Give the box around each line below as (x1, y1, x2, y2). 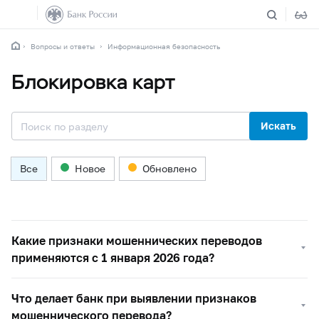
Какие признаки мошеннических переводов (11, 234, 262, 247)
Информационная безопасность (108, 42, 220, 51)
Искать (261, 120, 296, 132)
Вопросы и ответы (31, 42, 95, 51)
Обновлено (142, 162, 197, 174)
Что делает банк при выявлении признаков (11, 291, 256, 305)
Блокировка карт (11, 69, 175, 95)
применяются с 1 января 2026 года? (11, 251, 214, 264)
